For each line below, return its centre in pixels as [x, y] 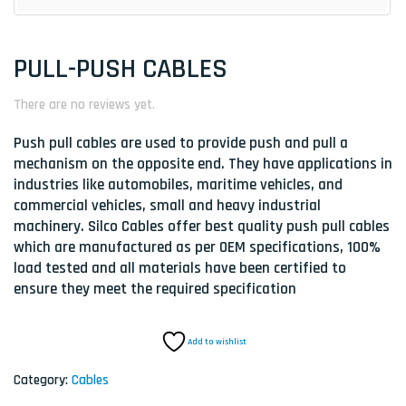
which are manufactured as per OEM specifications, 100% [197, 248]
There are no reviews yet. [84, 105]
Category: [43, 381]
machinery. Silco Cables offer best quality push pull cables [202, 227]
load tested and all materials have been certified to [180, 269]
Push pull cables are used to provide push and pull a [181, 144]
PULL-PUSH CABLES [121, 69]
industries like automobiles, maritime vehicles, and [178, 185]
